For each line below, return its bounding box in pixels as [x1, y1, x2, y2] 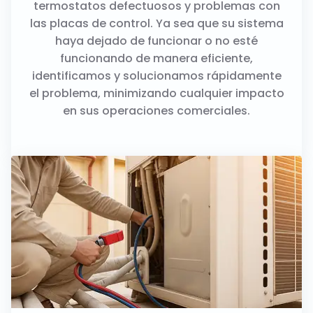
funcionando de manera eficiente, [60, 50, 253, 66]
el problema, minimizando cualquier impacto [29, 85, 284, 101]
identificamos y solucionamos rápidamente [31, 67, 282, 84]
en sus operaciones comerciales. [63, 102, 250, 119]
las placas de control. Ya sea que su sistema [29, 15, 284, 31]
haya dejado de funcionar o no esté [55, 32, 258, 49]
